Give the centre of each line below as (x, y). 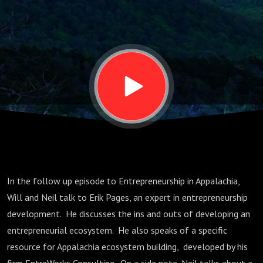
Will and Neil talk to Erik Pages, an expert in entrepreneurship (127, 197)
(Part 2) (56, 60)
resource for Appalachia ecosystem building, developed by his (127, 247)
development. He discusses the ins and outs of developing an (129, 214)
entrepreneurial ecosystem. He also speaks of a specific (117, 230)
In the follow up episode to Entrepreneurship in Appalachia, (123, 181)
